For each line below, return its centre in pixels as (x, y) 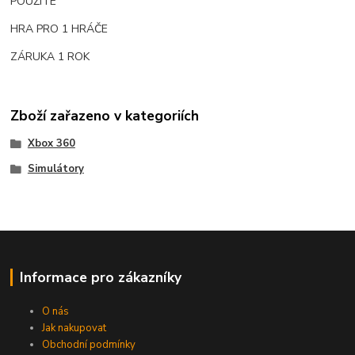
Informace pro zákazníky (100, 278)
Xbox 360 (51, 143)
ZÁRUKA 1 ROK (52, 57)
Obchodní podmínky (89, 345)
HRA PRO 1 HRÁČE (59, 29)
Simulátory (55, 168)
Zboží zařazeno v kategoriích (105, 115)
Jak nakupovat (74, 328)
